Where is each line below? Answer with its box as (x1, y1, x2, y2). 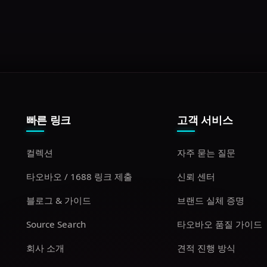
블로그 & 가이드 (26, 194, 91, 206)
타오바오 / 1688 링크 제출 (26, 170, 132, 182)
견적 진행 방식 (177, 242, 236, 254)
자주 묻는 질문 (177, 147, 236, 159)
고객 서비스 (177, 113, 233, 127)
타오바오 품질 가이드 (177, 218, 263, 230)
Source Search (26, 218, 86, 230)
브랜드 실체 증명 (177, 194, 245, 206)
